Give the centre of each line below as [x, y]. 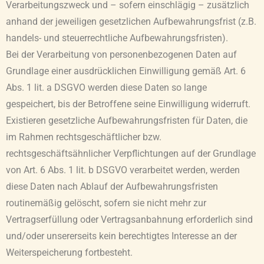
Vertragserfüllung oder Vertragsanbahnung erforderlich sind [129, 220]
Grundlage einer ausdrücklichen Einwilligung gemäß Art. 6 [126, 72]
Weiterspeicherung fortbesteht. [69, 253]
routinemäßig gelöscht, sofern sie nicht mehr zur [106, 204]
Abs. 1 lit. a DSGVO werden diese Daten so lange [106, 88]
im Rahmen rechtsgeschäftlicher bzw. [84, 138]
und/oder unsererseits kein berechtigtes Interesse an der [121, 237]
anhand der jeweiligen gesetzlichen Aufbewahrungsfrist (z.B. [131, 22]
